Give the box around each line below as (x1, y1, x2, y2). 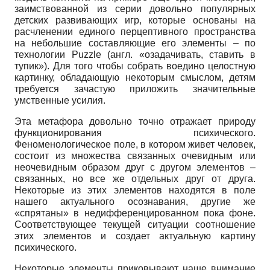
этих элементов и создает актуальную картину (14, 230, 256, 241)
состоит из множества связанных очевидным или (14, 150, 256, 161)
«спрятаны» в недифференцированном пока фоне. (14, 207, 256, 218)
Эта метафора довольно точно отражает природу (14, 116, 256, 127)
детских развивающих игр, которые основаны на (14, 14, 256, 25)
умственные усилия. (14, 95, 105, 105)
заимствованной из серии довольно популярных (14, 3, 256, 14)
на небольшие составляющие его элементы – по (14, 37, 256, 48)
